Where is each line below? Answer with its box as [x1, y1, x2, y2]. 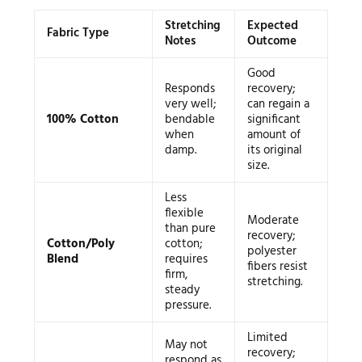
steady [164, 280, 200, 300]
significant [246, 109, 301, 129]
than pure [164, 218, 216, 238]
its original [246, 140, 302, 160]
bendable [164, 109, 215, 129]
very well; [164, 94, 216, 114]
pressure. [164, 295, 211, 315]
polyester [246, 241, 297, 261]
